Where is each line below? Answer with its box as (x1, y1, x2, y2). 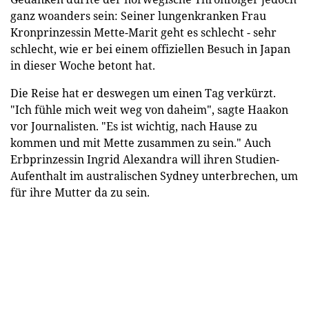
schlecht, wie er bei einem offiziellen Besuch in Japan (10, 41, 290, 57)
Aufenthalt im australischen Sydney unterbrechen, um (10, 168, 298, 183)
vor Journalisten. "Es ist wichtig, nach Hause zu (10, 118, 257, 134)
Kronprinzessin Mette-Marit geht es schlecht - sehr (10, 24, 277, 40)
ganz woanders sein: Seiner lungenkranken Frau (10, 8, 266, 23)
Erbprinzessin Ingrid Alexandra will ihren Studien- (10, 151, 279, 167)
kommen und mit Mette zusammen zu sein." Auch (10, 134, 271, 150)
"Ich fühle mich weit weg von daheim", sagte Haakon (10, 101, 288, 117)
